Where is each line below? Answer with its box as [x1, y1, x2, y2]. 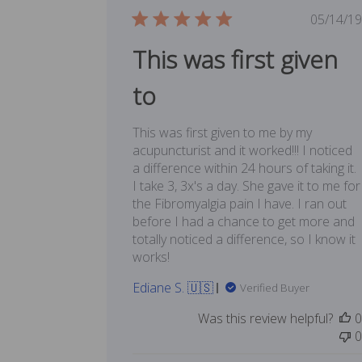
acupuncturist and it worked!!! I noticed [133, 141, 352, 160]
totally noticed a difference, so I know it [133, 230, 356, 249]
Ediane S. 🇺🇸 [133, 279, 213, 297]
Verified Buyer [240, 280, 309, 296]
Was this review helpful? [198, 309, 333, 328]
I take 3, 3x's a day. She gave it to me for [133, 177, 360, 196]
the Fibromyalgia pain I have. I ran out [133, 195, 347, 213]
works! [133, 248, 170, 267]
